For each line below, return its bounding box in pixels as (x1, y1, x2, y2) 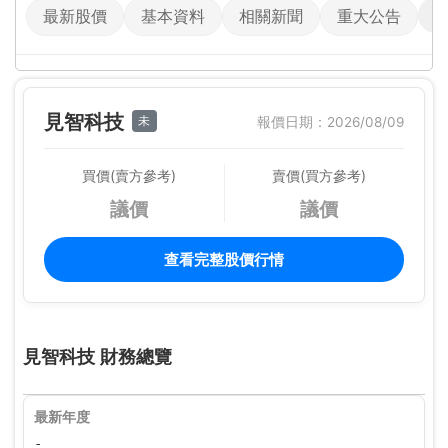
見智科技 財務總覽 (23, 347, 172, 367)
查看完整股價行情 (164, 250, 284, 269)
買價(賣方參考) (81, 167, 176, 184)
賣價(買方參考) (272, 167, 367, 184)
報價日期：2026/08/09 (257, 114, 404, 130)
